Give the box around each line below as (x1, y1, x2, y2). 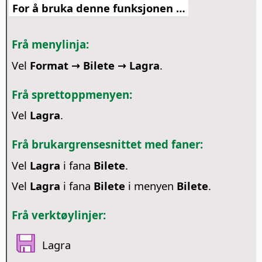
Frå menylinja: (11, 37, 89, 52)
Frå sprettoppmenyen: (11, 87, 132, 102)
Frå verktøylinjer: (11, 207, 106, 222)
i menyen (125, 178, 177, 193)
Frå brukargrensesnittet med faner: (11, 137, 203, 152)
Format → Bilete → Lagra (29, 57, 160, 73)
